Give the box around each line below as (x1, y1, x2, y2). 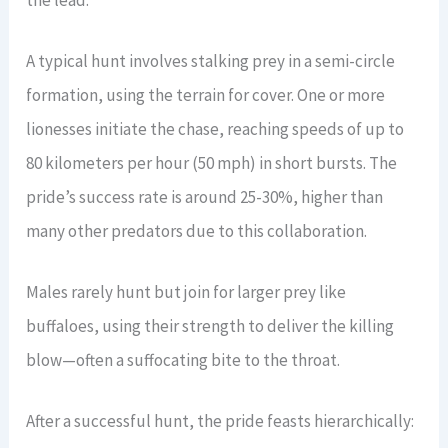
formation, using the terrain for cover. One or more (26, 83, 386, 106)
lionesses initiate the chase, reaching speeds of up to (26, 117, 405, 140)
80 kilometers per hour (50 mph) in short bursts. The (26, 151, 398, 174)
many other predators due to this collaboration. (26, 219, 368, 242)
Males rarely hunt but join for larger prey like (26, 281, 347, 303)
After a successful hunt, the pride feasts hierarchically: (26, 410, 415, 433)
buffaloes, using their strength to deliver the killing (26, 315, 395, 337)
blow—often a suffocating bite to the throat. (26, 349, 341, 371)
